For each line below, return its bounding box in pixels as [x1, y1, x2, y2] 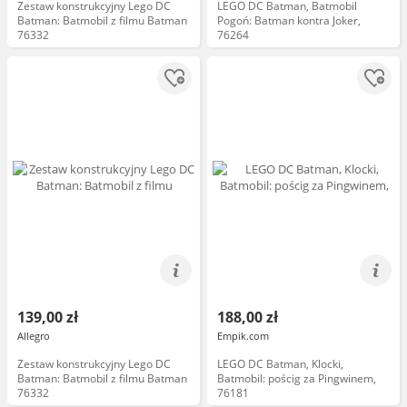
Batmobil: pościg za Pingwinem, [217, 371, 376, 386]
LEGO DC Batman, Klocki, [217, 356, 343, 372]
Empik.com [217, 329, 269, 342]
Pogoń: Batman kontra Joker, [217, 13, 361, 28]
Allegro [17, 329, 50, 342]
